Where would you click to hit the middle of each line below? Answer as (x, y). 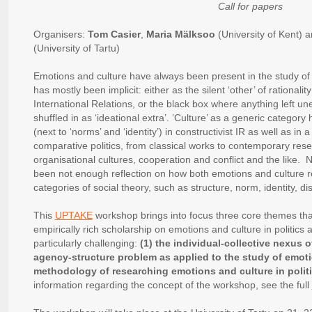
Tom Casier (114, 34)
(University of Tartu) (76, 48)
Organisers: (60, 34)
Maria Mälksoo (180, 34)
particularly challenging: (86, 243)
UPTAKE (73, 216)
